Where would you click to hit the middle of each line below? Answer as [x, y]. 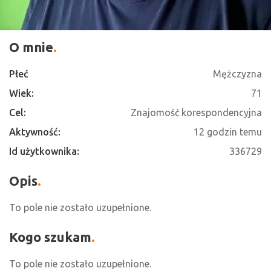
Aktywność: [35, 132]
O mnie [31, 47]
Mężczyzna [237, 74]
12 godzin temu [228, 132]
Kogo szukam [50, 237]
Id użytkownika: [44, 151]
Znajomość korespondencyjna [196, 113]
